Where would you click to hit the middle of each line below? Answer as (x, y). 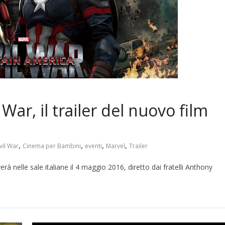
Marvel (116, 146)
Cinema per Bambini (52, 146)
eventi (93, 146)
